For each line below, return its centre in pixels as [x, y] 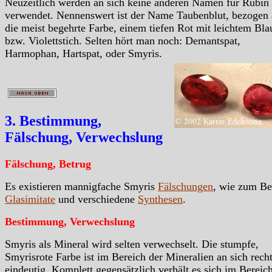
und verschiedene [97, 199]
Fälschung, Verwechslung [84, 138]
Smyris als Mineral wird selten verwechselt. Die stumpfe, [132, 244]
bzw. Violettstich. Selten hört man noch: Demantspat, [123, 41]
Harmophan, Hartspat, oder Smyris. [83, 54]
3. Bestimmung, [53, 121]
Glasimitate [30, 199]
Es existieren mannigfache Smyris [81, 187]
